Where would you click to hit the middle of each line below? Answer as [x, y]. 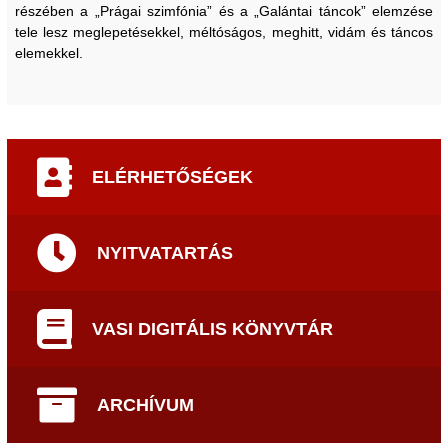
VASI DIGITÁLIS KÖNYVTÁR [212, 328]
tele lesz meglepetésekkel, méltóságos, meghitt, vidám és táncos [224, 32]
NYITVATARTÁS [165, 252]
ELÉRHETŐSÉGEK [172, 176]
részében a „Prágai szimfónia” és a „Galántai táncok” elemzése [224, 11]
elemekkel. [49, 53]
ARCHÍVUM [145, 404]
